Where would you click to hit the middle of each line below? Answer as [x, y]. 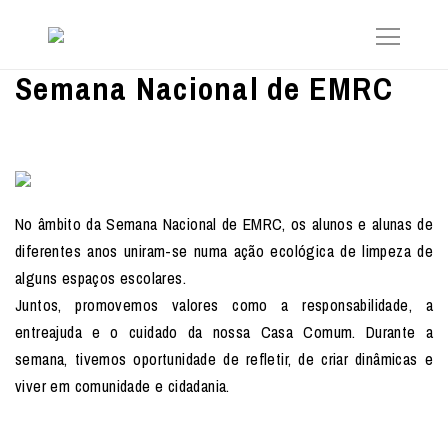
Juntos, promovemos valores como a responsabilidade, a [224, 305]
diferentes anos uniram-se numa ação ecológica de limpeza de [224, 251]
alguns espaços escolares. [100, 278]
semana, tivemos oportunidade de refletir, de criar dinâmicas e [224, 359]
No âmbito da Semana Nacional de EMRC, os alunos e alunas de [224, 224]
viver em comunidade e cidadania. [122, 386]
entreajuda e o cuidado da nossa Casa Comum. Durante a [224, 332]
